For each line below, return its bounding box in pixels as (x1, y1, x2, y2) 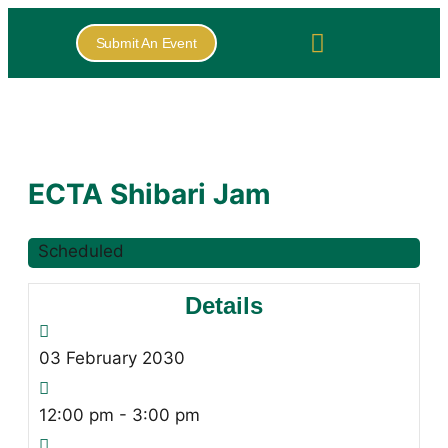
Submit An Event (95, 35, 197, 51)
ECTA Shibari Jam (28, 177, 271, 212)
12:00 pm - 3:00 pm (39, 405, 200, 426)
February (66, 348, 137, 369)
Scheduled (38, 241, 124, 262)
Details (185, 292, 263, 320)
